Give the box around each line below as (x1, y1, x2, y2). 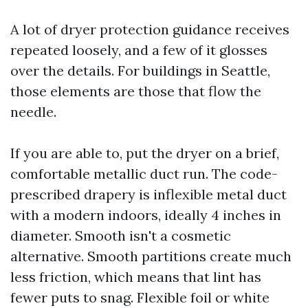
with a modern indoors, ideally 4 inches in (10, 206, 281, 223)
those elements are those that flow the (10, 82, 261, 100)
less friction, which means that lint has (10, 268, 261, 285)
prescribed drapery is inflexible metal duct (10, 186, 287, 203)
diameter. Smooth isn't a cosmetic (10, 227, 231, 244)
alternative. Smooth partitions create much (10, 247, 291, 265)
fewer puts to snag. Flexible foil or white (10, 289, 269, 306)
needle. (10, 103, 56, 120)
